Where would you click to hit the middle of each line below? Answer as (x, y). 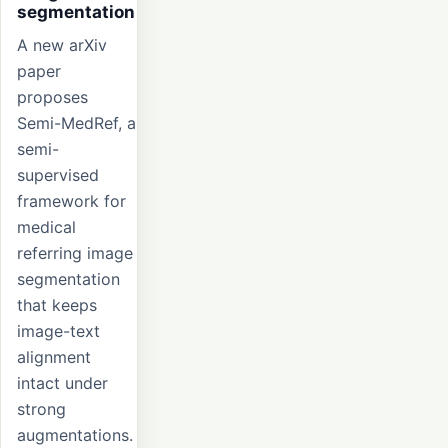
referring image (75, 253)
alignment (54, 357)
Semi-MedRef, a (76, 123)
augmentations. (75, 435)
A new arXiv (62, 45)
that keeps (57, 305)
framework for (71, 201)
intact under (62, 383)
